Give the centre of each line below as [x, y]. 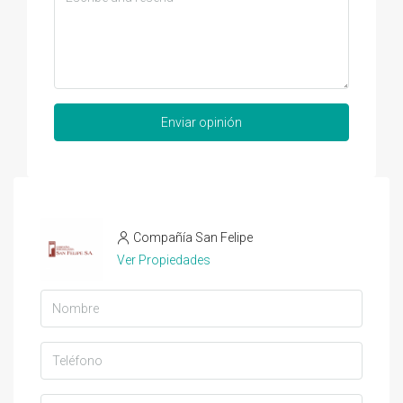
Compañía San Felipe [193, 237]
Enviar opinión [201, 122]
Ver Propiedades [164, 260]
